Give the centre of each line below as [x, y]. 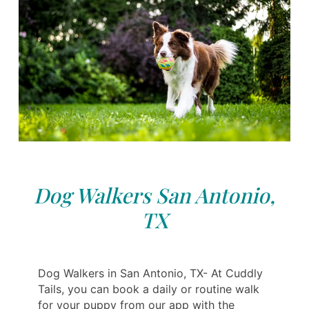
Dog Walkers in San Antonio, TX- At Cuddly [150, 273]
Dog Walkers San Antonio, [154, 195]
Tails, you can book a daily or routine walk [149, 289]
